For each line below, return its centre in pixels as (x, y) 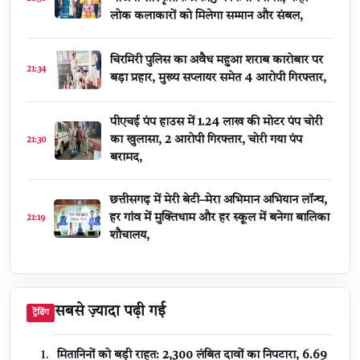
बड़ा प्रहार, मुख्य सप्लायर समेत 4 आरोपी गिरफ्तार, (218, 78)
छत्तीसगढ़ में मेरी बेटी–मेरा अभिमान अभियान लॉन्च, (218, 200)
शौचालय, (129, 235)
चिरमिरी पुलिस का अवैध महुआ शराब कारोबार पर (217, 60)
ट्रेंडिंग (41, 313)
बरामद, (126, 157)
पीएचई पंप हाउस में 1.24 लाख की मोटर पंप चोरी (216, 122)
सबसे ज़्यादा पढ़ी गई (110, 312)
